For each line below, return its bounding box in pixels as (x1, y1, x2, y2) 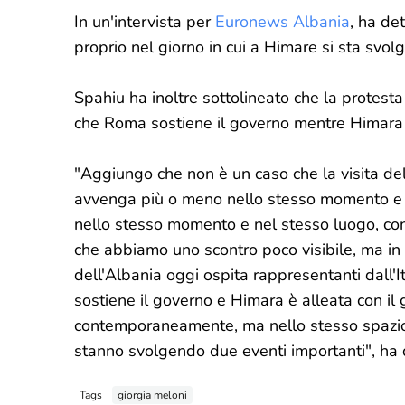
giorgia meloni (118, 387, 187, 402)
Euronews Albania (215, 11, 350, 33)
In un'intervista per (74, 11, 215, 33)
